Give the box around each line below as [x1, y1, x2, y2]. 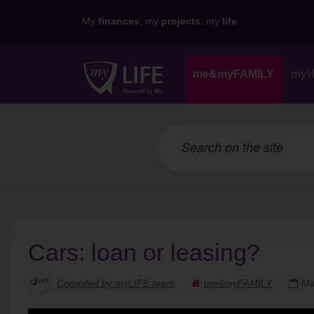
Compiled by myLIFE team [57, 278, 175, 289]
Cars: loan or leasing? [28, 239, 260, 266]
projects [161, 15, 200, 27]
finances [98, 15, 139, 27]
